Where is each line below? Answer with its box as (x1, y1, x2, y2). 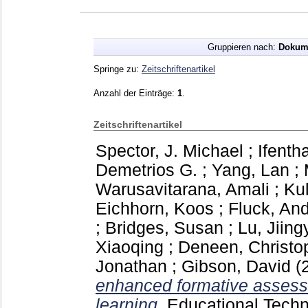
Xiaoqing (96, 237, 164, 256)
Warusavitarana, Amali (96, 179, 269, 199)
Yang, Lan (212, 160, 289, 179)
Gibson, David (181, 256, 291, 276)
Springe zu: (93, 63, 142, 74)
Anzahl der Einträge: (93, 87, 177, 98)
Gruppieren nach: (207, 41, 278, 52)
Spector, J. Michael (96, 141, 243, 160)
